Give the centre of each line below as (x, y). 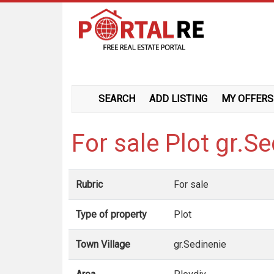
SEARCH (117, 99)
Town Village (103, 244)
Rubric (89, 184)
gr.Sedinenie (200, 244)
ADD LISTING (178, 99)
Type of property (111, 214)
